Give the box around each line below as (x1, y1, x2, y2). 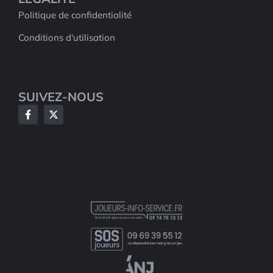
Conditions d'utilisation (18, 31, 115, 43)
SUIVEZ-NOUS (18, 88, 104, 104)
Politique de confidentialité (18, 9, 132, 21)
